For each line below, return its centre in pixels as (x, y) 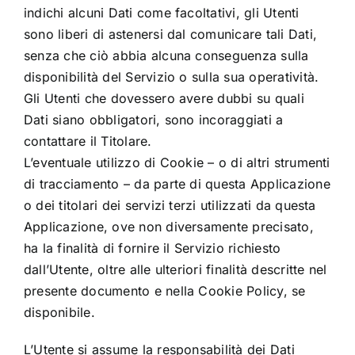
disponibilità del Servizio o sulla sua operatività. (171, 77)
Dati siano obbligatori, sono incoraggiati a (153, 120)
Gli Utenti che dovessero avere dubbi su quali (164, 99)
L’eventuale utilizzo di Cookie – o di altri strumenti (177, 163)
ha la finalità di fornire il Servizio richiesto (152, 248)
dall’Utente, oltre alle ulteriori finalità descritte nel (175, 270)
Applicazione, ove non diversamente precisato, (168, 227)
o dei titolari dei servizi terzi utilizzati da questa (170, 206)
